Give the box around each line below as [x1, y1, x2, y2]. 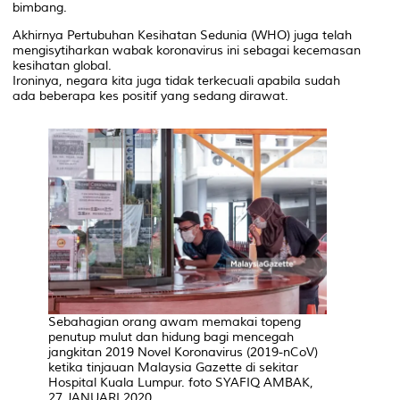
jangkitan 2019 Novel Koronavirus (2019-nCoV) [48, 344, 318, 360]
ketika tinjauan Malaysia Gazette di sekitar [48, 359, 298, 375]
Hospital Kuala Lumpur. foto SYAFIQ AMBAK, [48, 374, 313, 390]
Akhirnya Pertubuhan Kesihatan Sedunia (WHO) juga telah [12, 27, 352, 43]
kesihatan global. [12, 57, 112, 73]
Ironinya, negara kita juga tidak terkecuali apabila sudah [12, 72, 340, 88]
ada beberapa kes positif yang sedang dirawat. [12, 87, 288, 104]
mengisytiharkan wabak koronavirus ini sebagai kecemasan [12, 42, 361, 58]
